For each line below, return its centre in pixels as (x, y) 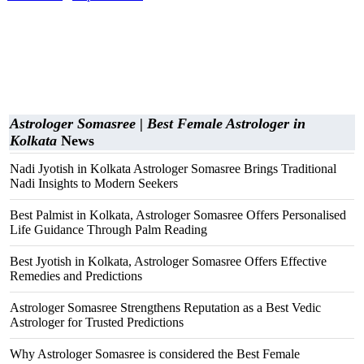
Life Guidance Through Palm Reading (108, 230)
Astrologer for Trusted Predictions (97, 322)
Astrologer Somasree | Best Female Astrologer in (158, 123)
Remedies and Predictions (76, 276)
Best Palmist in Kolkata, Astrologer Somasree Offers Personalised (178, 215)
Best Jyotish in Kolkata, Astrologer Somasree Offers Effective (168, 261)
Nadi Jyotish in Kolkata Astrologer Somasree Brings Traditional (173, 169)
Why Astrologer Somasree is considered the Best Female (155, 354)
